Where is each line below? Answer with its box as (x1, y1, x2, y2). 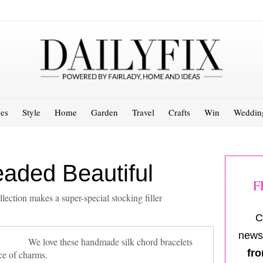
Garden (91, 106, 118, 118)
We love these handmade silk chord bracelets (28, 235, 193, 248)
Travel (132, 106, 154, 118)
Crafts (168, 106, 190, 118)
